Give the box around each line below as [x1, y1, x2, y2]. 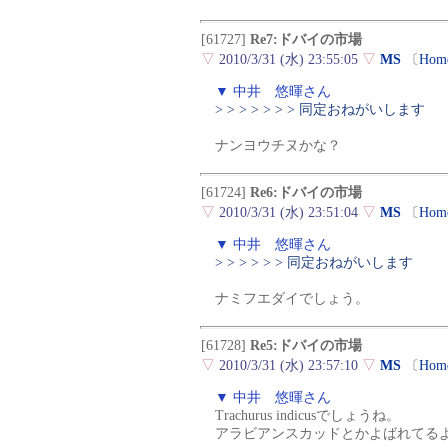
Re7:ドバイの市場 [250, 32, 362, 48]
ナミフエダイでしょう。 [215, 291, 369, 307]
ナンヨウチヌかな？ [215, 138, 341, 154]
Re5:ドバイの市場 [250, 338, 362, 354]
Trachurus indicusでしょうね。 [215, 408, 400, 424]
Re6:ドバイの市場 [250, 185, 362, 201]
